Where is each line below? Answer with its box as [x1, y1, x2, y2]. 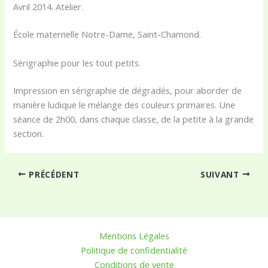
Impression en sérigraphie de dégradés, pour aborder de [13, 84, 242, 96]
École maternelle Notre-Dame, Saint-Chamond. [13, 28, 202, 41]
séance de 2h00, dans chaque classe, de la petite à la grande [13, 112, 254, 125]
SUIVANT [200, 168, 242, 180]
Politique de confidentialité [81, 244, 187, 256]
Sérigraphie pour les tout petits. [13, 56, 141, 69]
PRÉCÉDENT [26, 168, 80, 180]
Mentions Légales [99, 230, 169, 242]
